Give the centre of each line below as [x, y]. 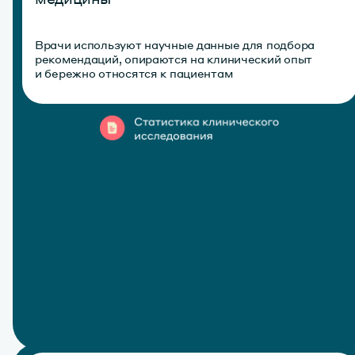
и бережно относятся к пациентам [134, 73]
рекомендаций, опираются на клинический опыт [174, 59]
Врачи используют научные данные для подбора [175, 45]
